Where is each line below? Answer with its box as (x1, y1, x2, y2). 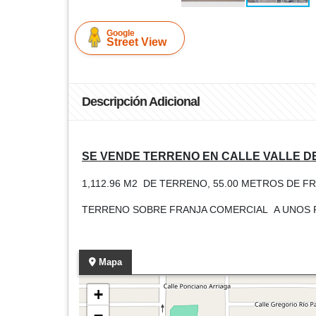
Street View (107, 36, 166, 48)
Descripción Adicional (82, 95, 200, 109)
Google (107, 28, 135, 38)
